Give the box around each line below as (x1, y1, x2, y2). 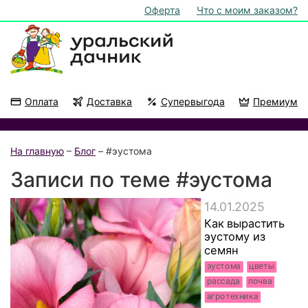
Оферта (144, 4, 180, 16)
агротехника (206, 290, 258, 302)
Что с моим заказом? (197, 4, 298, 16)
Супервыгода (160, 95, 225, 107)
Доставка (87, 95, 133, 107)
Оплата (25, 95, 58, 107)
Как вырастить (204, 216, 285, 230)
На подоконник (227, 119, 298, 131)
